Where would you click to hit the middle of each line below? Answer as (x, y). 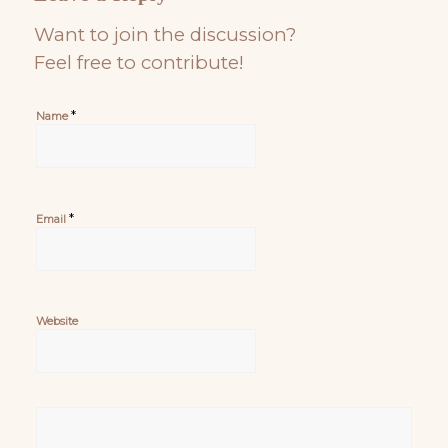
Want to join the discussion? (164, 34)
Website (56, 320)
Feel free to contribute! (138, 62)
